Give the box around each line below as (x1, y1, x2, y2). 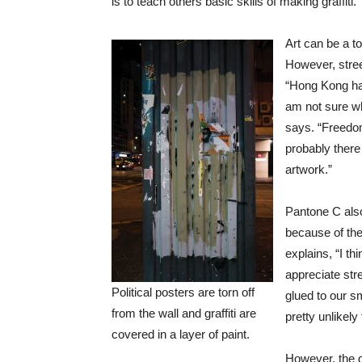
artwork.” (285, 162, 332, 177)
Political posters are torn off (112, 284, 255, 299)
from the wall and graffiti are (112, 305, 256, 320)
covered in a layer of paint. (112, 326, 250, 341)
